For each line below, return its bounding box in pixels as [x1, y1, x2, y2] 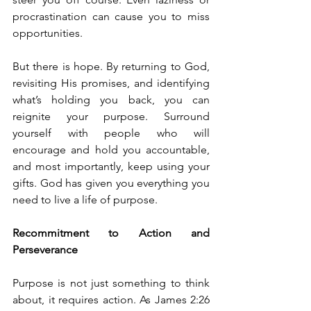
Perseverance [12, 243, 78, 256]
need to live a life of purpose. [12, 193, 158, 206]
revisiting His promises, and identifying [12, 76, 210, 90]
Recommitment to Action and [12, 226, 210, 239]
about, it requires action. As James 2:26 [12, 293, 210, 306]
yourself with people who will [12, 126, 210, 140]
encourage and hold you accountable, [12, 143, 210, 156]
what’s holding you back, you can [12, 93, 210, 106]
